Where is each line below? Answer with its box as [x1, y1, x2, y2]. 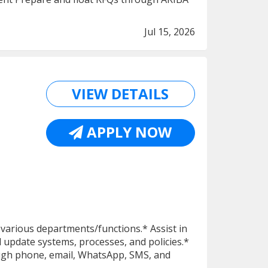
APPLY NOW [83, 122, 172, 142]
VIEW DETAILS [72, 84, 169, 103]
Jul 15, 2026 [144, 25, 195, 38]
